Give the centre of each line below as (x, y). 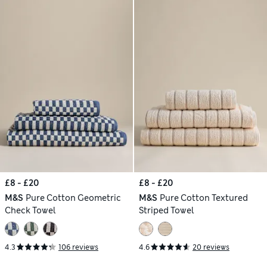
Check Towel (30, 211)
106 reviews (78, 247)
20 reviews (211, 247)
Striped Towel (167, 211)
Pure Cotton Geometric (73, 198)
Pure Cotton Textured (204, 198)
